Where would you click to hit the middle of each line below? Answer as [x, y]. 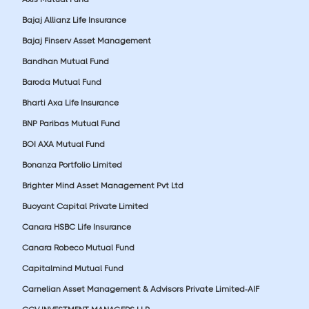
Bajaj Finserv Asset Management [87, 40]
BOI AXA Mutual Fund [63, 144]
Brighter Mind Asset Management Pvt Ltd [103, 185]
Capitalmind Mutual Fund [73, 268]
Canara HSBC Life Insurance [77, 227]
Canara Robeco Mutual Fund [78, 247]
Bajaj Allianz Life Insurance [74, 20]
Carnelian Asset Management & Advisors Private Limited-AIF [141, 289]
